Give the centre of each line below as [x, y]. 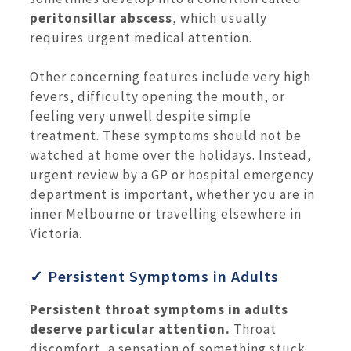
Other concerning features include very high [170, 77]
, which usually [220, 18]
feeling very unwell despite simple [141, 116]
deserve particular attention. [130, 329]
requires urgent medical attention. [141, 37]
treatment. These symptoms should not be [166, 136]
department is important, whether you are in [172, 195]
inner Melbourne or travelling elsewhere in [166, 214]
